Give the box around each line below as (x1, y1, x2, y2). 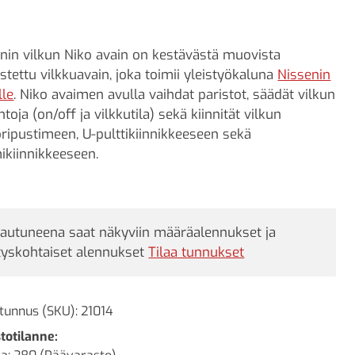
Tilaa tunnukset (148, 242, 245, 261)
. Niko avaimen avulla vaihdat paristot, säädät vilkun (13, 85, 336, 104)
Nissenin (277, 65, 331, 84)
